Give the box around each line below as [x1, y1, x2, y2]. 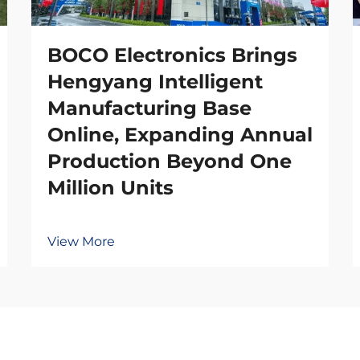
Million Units [47, 176, 174, 199]
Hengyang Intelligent [47, 70, 263, 93]
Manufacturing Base [47, 96, 252, 120]
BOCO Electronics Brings [47, 43, 297, 67]
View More [47, 234, 115, 249]
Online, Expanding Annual [47, 123, 313, 146]
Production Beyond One [47, 149, 292, 173]
